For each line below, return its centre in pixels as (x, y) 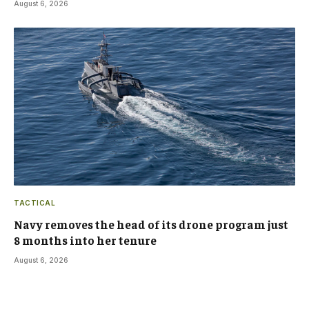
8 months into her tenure (85, 240)
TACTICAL (34, 203)
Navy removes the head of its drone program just (151, 225)
